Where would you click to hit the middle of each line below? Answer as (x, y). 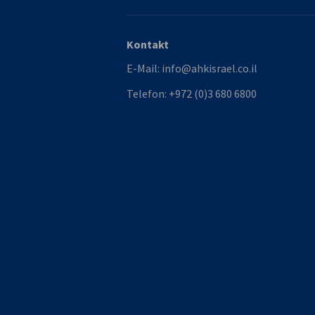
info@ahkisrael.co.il (210, 68)
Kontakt (148, 44)
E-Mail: (144, 68)
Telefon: (148, 94)
